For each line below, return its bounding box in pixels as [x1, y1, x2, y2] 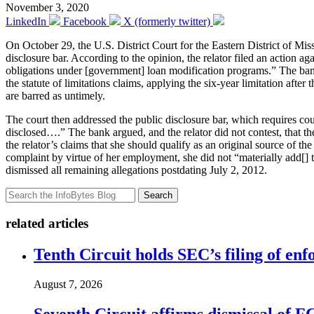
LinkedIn [6, 15, 46, 28]
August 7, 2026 [34, 278, 102, 290]
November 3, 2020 [6, 1, 89, 14]
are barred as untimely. [6, 90, 105, 102]
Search [144, 190, 172, 201]
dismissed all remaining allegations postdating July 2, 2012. [6, 164, 267, 177]
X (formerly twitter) [123, 15, 210, 28]
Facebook [63, 15, 107, 28]
